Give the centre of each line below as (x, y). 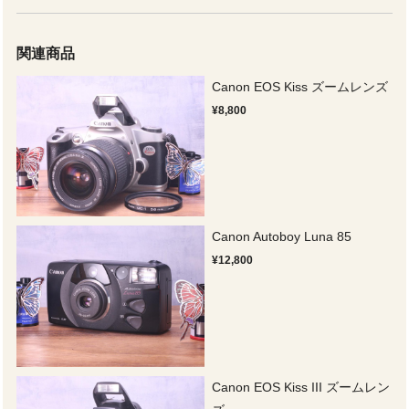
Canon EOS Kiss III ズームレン (301, 387)
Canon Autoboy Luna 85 (282, 237)
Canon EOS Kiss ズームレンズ (300, 86)
